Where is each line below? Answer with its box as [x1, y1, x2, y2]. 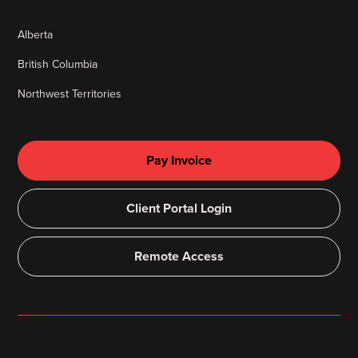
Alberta [18, 26, 54, 43]
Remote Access [134, 246, 224, 265]
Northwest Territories [18, 85, 122, 102]
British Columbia [18, 55, 98, 73]
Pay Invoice [146, 150, 212, 169]
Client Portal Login [126, 198, 232, 217]
